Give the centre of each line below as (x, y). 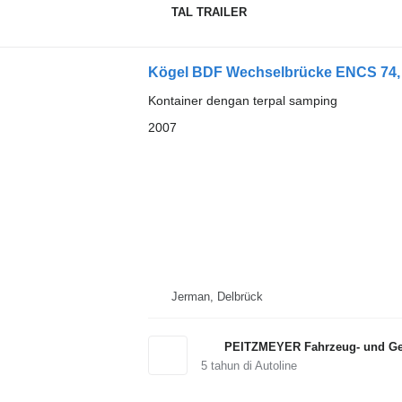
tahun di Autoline (252, 365)
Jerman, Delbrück (217, 296)
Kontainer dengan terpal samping (242, 100)
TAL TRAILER (209, 12)
